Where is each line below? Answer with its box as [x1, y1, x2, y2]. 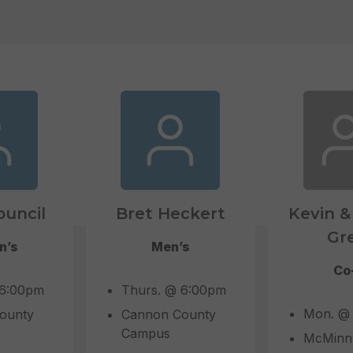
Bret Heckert [115, 204, 225, 224]
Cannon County [121, 307, 216, 323]
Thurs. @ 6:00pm [121, 282, 226, 299]
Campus [121, 325, 170, 342]
